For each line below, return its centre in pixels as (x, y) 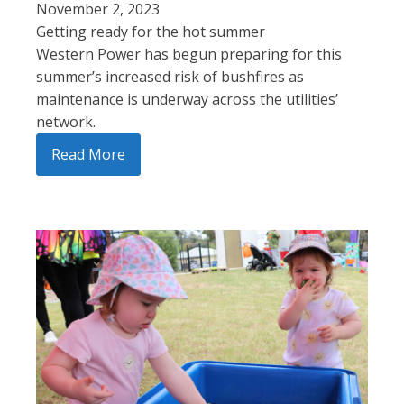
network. (66, 121)
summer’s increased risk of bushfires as (170, 76)
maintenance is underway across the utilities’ (187, 99)
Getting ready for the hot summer (151, 31)
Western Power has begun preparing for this (189, 54)
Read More (88, 154)
